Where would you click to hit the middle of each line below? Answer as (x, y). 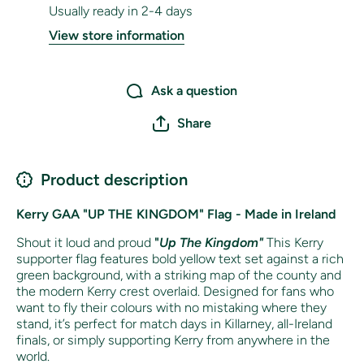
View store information (117, 36)
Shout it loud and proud (85, 243)
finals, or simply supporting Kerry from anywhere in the (173, 340)
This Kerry (293, 243)
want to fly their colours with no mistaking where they (171, 308)
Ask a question (194, 91)
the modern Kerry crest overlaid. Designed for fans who (175, 292)
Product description (114, 180)
